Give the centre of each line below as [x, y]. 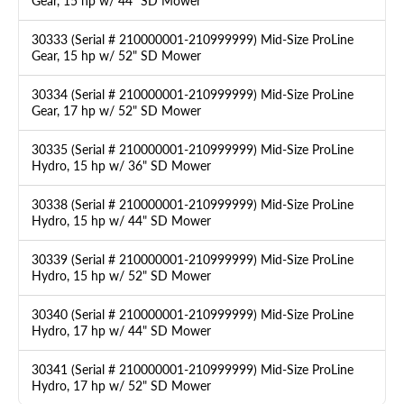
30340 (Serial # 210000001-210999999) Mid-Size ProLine [193, 315]
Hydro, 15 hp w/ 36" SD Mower [121, 166]
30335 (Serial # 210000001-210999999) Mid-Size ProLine [193, 150]
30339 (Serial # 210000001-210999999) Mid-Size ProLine [193, 260]
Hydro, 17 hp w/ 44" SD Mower [121, 331]
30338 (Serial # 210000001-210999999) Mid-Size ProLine [193, 205]
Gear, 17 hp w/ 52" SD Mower [116, 111]
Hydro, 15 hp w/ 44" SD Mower [121, 221]
